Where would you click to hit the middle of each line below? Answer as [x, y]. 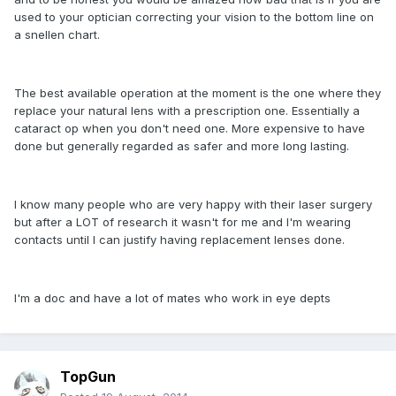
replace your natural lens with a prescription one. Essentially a [187, 111]
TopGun [88, 377]
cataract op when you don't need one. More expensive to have [190, 129]
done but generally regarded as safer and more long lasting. [182, 146]
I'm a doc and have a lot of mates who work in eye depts [172, 298]
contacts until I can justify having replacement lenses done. [179, 240]
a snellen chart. [57, 35]
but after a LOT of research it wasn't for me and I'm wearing [183, 222]
